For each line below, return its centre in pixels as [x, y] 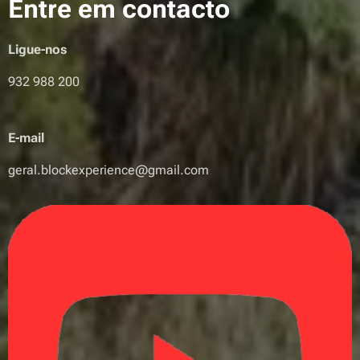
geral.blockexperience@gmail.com [108, 170]
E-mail [26, 138]
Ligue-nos [37, 50]
